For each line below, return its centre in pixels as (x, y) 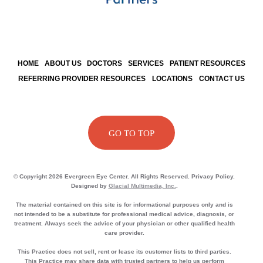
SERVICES (146, 63)
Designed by (90, 186)
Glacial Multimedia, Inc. (142, 186)
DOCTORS (105, 63)
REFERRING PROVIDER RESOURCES (82, 78)
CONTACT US (222, 78)
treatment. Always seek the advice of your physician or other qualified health (124, 223)
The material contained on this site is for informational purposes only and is (124, 204)
